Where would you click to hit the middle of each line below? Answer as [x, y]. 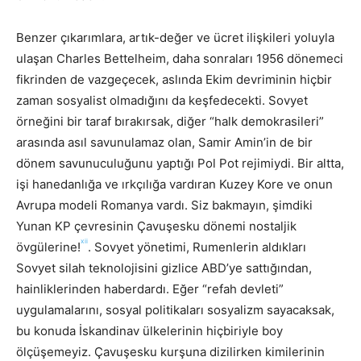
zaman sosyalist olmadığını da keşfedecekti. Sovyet [162, 100]
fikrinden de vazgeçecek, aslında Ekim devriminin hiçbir [174, 79]
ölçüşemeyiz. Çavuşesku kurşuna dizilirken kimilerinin [170, 351]
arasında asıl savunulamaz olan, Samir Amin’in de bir [164, 142]
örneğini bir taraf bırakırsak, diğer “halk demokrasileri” [170, 121]
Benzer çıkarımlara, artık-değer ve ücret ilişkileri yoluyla [175, 37]
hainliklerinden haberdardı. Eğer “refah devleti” [150, 288]
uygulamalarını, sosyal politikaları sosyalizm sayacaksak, [175, 309]
